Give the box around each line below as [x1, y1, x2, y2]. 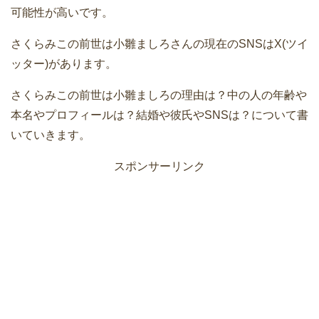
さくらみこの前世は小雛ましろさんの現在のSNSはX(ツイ [11, 37, 308, 50]
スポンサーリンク [114, 159, 205, 172]
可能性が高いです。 [11, 6, 113, 19]
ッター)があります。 [11, 57, 117, 70]
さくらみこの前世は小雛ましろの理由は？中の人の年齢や [11, 88, 307, 101]
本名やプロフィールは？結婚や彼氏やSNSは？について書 [11, 108, 308, 121]
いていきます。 [11, 128, 90, 141]
